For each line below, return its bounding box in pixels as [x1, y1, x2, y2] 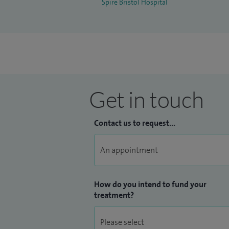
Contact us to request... [94, 118, 175, 128]
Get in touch [89, 85, 204, 113]
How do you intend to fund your [94, 179, 207, 190]
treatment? [94, 190, 134, 200]
